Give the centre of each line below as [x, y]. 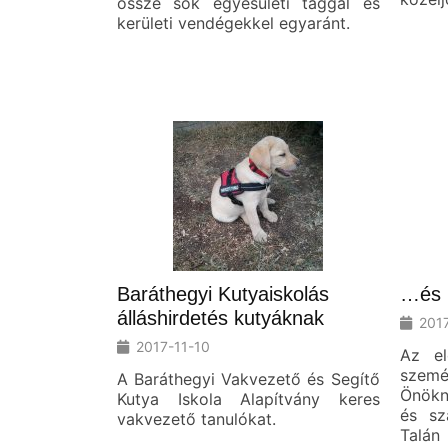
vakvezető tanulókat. [196, 418]
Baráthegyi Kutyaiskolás [223, 293]
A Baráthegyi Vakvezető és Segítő [248, 378]
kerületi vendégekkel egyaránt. [233, 23]
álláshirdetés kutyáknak [220, 317]
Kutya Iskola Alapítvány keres [248, 398]
